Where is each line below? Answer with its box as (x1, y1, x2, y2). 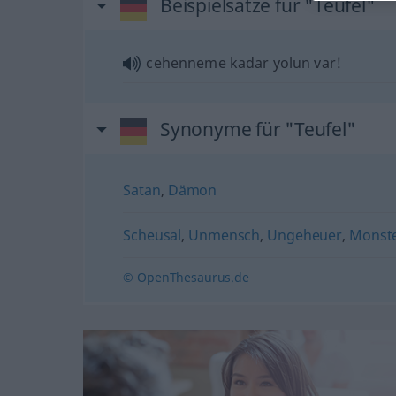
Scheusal (123, 225, 182, 245)
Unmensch (188, 225, 261, 245)
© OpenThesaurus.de (123, 268, 249, 286)
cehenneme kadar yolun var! (146, 52, 342, 72)
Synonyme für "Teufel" (159, 116, 356, 141)
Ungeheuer (267, 225, 342, 245)
